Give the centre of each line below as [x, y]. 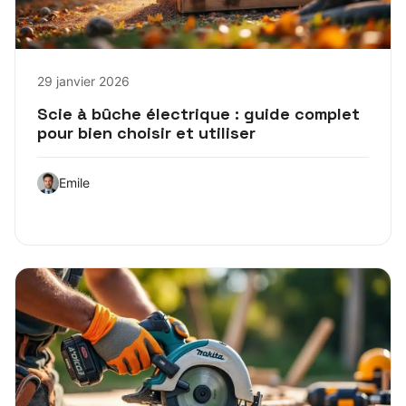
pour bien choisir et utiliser [146, 132]
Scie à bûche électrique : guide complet [198, 113]
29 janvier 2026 [83, 81]
